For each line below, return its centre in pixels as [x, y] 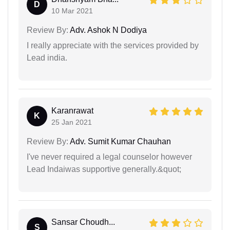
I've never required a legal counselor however [109, 157]
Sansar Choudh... [83, 222]
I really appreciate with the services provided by [113, 45]
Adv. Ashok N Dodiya [108, 30]
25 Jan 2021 [72, 122]
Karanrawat [72, 111]
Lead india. [47, 58]
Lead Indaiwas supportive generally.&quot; [104, 169]
